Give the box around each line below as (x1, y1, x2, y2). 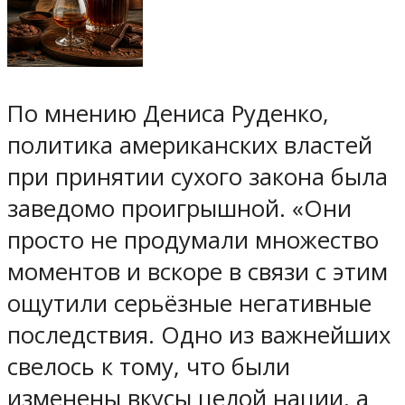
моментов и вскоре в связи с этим (7, 255, 388, 287)
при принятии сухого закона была (7, 160, 388, 193)
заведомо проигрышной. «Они (7, 192, 352, 224)
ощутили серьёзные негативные (7, 287, 372, 319)
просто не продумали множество (7, 223, 379, 256)
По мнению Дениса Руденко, (7, 97, 329, 129)
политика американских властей (7, 128, 372, 161)
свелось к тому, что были (7, 350, 290, 382)
